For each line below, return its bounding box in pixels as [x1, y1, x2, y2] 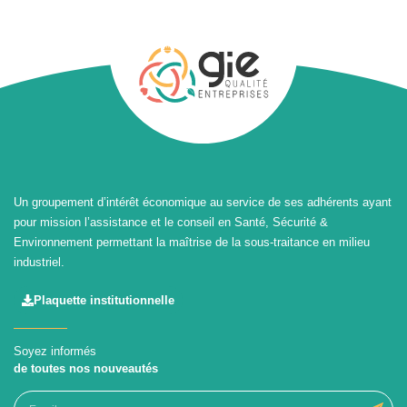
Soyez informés [14, 344, 96, 359]
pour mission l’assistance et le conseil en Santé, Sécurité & [14, 215, 328, 230]
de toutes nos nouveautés [14, 362, 158, 376]
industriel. [14, 255, 65, 270]
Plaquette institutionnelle [34, 293, 174, 307]
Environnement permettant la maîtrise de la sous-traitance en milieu [14, 235, 370, 250]
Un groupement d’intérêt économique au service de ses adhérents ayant [14, 195, 392, 210]
